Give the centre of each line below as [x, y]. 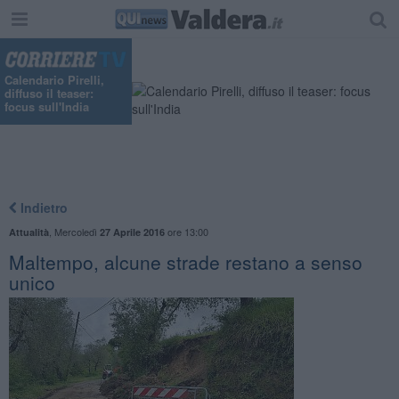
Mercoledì [77, 231]
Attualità [28, 232]
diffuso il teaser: [49, 94]
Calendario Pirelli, [54, 80]
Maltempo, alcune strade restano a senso [185, 261]
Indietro [42, 207]
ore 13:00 [186, 231]
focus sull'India [47, 107]
